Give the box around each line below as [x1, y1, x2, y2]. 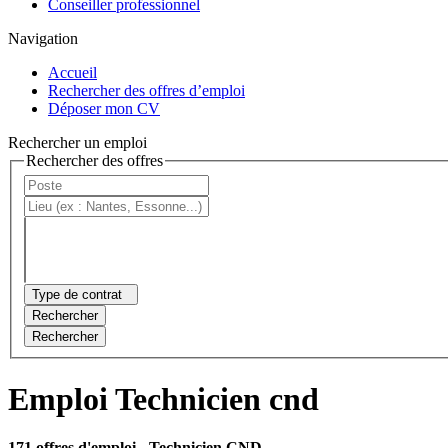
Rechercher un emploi [8, 133, 147, 151]
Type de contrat [32, 287, 122, 303]
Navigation [8, 29, 78, 47]
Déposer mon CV [48, 99, 160, 117]
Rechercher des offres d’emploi [48, 81, 245, 99]
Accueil [48, 63, 97, 81]
